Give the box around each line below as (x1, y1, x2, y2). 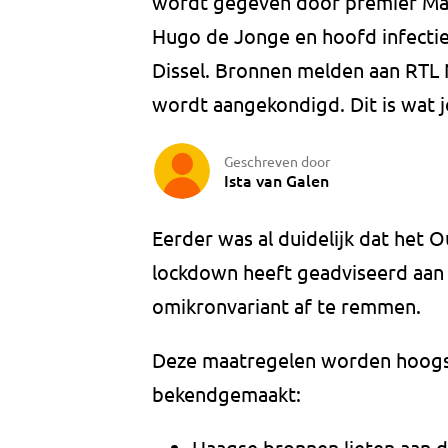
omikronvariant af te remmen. (152, 293, 421, 319)
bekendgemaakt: (152, 381, 301, 407)
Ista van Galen (224, 168, 329, 191)
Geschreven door (224, 151, 330, 170)
